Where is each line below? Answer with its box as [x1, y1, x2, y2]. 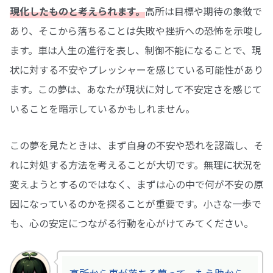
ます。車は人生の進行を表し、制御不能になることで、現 [10, 42, 261, 57]
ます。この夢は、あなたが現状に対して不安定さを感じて [10, 81, 262, 96]
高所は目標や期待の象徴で [145, 3, 262, 18]
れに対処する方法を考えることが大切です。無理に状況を [10, 157, 262, 172]
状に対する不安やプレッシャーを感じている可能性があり [10, 62, 263, 77]
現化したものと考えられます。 [10, 3, 145, 18]
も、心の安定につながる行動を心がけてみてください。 [10, 216, 253, 231]
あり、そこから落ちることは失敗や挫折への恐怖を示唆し [10, 23, 263, 38]
